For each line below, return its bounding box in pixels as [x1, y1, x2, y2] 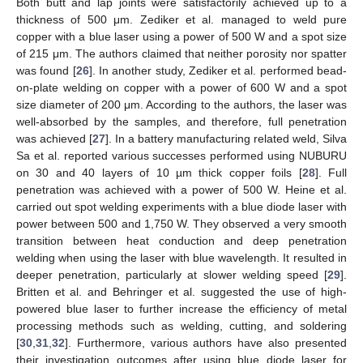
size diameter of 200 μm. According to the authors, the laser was [16, 97, 347, 111]
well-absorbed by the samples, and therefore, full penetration [16, 114, 347, 128]
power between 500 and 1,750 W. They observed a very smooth [16, 216, 347, 230]
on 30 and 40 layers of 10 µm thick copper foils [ [16, 165, 302, 179]
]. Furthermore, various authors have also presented [65, 335, 347, 349]
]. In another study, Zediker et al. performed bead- [88, 63, 348, 77]
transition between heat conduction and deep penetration [16, 233, 347, 247]
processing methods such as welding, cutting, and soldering [16, 318, 347, 332]
